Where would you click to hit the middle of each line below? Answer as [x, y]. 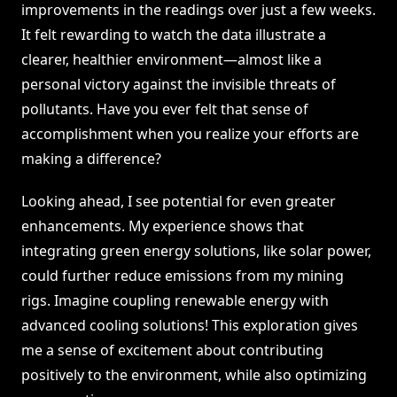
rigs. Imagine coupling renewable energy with [175, 301]
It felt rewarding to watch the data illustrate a [174, 35]
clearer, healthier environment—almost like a [171, 60]
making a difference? [91, 159]
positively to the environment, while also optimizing [194, 375]
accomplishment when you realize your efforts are [190, 134]
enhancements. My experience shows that [163, 226]
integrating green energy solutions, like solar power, [196, 251]
